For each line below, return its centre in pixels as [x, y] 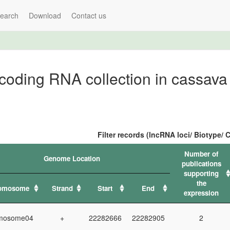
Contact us [89, 15]
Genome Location [72, 158]
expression [202, 193]
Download [45, 15]
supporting [202, 173]
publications [201, 164]
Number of [202, 154]
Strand [62, 188]
